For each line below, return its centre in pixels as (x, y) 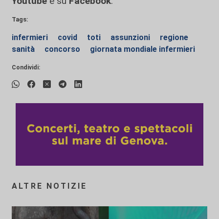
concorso (63, 49)
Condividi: (26, 67)
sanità (24, 49)
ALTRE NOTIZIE (50, 186)
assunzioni (131, 37)
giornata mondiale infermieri (142, 49)
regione (174, 37)
